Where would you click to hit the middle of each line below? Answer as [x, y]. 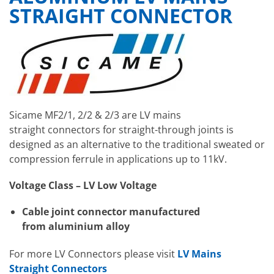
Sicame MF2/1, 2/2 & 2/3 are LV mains [95, 115]
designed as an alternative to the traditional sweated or [137, 144]
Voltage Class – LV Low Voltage [83, 186]
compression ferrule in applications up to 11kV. [118, 159]
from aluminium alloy [76, 227]
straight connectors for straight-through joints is [121, 129]
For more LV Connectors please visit [93, 254]
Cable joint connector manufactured [111, 212]
